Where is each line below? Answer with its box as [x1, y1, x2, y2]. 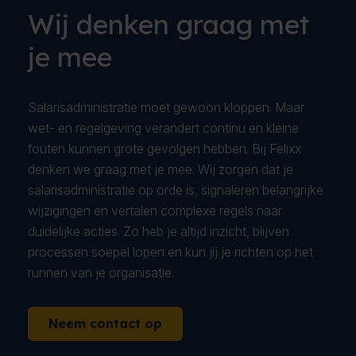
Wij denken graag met [28, 7, 309, 41]
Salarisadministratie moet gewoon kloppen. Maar [28, 99, 304, 116]
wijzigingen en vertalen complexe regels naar [28, 203, 282, 219]
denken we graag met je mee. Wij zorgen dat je [28, 161, 293, 178]
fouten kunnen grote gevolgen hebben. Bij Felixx [28, 141, 301, 157]
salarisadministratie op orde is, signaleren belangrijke [28, 182, 323, 199]
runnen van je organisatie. [28, 265, 174, 281]
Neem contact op [48, 315, 162, 331]
